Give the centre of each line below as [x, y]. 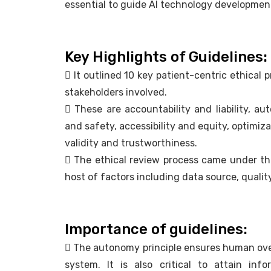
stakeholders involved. [116, 93]
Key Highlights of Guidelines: [166, 57]
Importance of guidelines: [156, 230]
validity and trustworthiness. [131, 143]
